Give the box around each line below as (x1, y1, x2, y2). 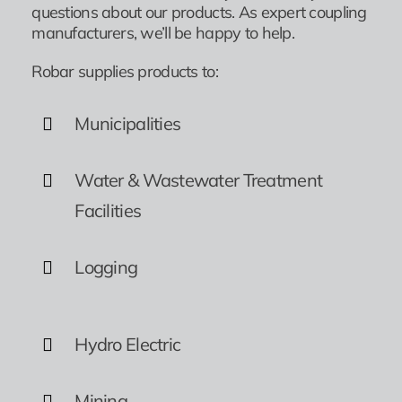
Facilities (74, 198, 142, 222)
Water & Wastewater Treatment (74, 168, 323, 191)
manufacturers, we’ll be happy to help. (31, 22, 294, 43)
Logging (74, 255, 138, 278)
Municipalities (74, 111, 181, 135)
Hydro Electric (74, 332, 181, 355)
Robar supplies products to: (31, 60, 218, 82)
